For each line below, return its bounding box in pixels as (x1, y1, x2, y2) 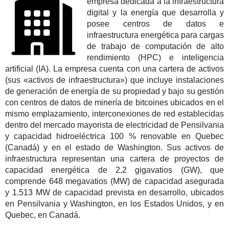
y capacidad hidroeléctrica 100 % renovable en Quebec (5, 132, 224, 141)
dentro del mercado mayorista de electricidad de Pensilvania (5, 121, 224, 129)
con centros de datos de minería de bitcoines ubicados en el (5, 98, 224, 107)
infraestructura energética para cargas (87, 31, 224, 39)
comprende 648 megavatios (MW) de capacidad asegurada (5, 177, 224, 186)
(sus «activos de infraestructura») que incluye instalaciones (5, 76, 224, 84)
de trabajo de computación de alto (87, 42, 224, 51)
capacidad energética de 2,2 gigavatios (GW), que (5, 166, 224, 174)
